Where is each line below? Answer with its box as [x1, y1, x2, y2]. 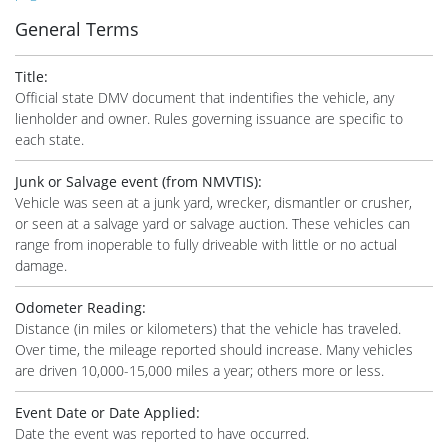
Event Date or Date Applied [15, 402, 196, 422]
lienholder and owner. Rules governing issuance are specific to [15, 108, 403, 128]
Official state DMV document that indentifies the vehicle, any [15, 87, 394, 107]
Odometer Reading [15, 297, 142, 317]
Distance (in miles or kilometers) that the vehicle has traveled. [15, 318, 401, 338]
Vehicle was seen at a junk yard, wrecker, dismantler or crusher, [15, 192, 412, 212]
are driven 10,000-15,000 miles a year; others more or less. [15, 360, 384, 380]
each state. [15, 129, 84, 149]
